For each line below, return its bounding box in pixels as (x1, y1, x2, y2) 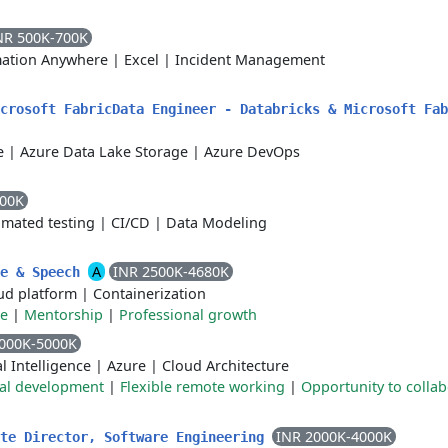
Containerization (93, 284, 206, 303)
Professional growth (119, 305, 257, 324)
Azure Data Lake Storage (20, 142, 188, 161)
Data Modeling (166, 213, 267, 232)
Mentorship (24, 305, 103, 324)
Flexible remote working (120, 377, 285, 396)
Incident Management (175, 50, 325, 69)
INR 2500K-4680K (113, 262, 229, 281)
